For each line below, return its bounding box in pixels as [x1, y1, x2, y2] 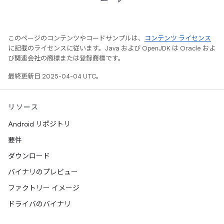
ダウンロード [8, 151, 50, 160]
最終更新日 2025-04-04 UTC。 [8, 72, 102, 80]
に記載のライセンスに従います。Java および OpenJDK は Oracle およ [8, 44, 215, 52]
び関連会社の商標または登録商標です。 [8, 54, 124, 62]
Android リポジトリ [8, 119, 70, 128]
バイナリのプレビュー [8, 167, 78, 176]
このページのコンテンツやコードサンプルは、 [8, 34, 144, 42]
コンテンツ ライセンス [144, 34, 211, 42]
